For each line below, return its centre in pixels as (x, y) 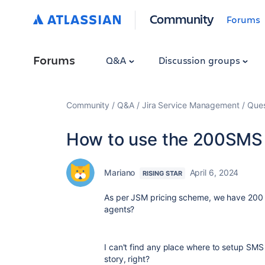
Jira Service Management (190, 105)
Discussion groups (200, 60)
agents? (119, 209)
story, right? (127, 259)
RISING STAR (162, 173)
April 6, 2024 (214, 172)
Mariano (120, 172)
